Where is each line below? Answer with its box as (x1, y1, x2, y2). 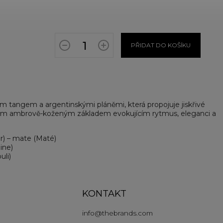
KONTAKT (82, 188, 126, 199)
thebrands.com (102, 209, 153, 217)
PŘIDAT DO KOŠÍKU (131, 41, 191, 49)
